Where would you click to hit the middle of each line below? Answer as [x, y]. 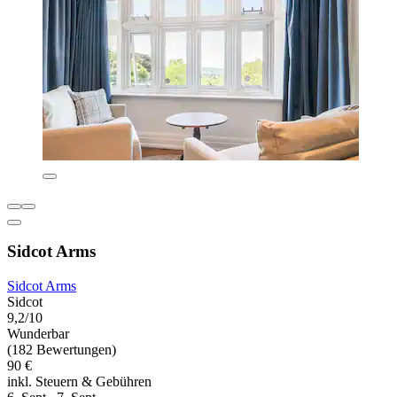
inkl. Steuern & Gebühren [79, 382]
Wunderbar [38, 334]
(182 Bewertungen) [62, 350]
